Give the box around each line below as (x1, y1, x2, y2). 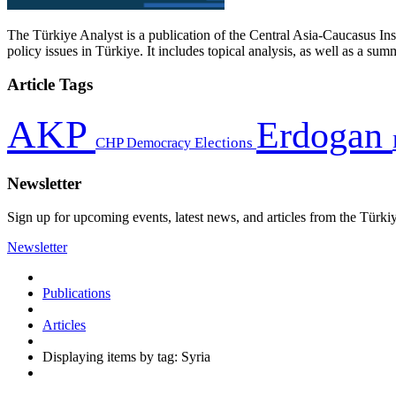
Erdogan (256, 114, 392, 156)
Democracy (126, 133, 194, 151)
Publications (42, 286, 110, 301)
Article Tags (7, 75, 93, 95)
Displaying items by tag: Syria (42, 349, 210, 365)
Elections (194, 133, 256, 151)
